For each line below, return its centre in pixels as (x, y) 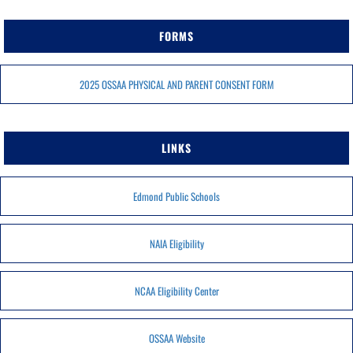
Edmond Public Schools (176, 196)
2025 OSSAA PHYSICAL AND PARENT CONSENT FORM (176, 84)
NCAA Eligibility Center (176, 290)
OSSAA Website (176, 338)
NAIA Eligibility (176, 243)
